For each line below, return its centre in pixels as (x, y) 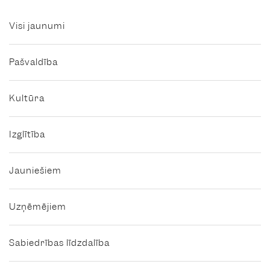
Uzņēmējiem (38, 207)
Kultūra (27, 99)
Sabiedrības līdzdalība (59, 243)
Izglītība (27, 135)
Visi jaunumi (37, 26)
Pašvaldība (33, 62)
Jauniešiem (35, 171)
